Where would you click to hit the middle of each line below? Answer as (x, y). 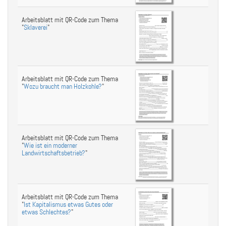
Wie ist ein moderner (50, 146)
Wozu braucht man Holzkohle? (63, 87)
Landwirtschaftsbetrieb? (53, 153)
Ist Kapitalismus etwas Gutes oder (68, 205)
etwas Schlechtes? (46, 212)
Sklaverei (36, 27)
